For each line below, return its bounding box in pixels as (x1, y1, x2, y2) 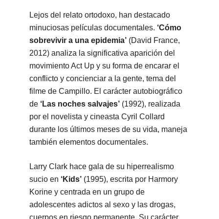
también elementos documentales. (29, 138, 148, 147)
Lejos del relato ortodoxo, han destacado (29, 11, 170, 20)
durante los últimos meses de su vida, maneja (29, 125, 187, 134)
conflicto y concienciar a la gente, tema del (29, 74, 176, 83)
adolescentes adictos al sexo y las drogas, (29, 200, 175, 209)
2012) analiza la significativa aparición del (29, 49, 175, 58)
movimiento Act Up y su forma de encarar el (29, 62, 179, 70)
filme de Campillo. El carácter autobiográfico (29, 87, 182, 96)
